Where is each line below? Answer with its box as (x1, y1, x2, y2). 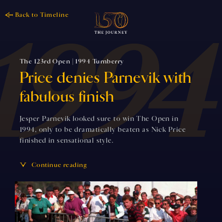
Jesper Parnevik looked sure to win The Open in (20, 114, 179, 123)
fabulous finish (20, 87, 115, 106)
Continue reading (32, 161, 87, 169)
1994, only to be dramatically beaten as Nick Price (20, 125, 186, 134)
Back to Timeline (15, 11, 69, 19)
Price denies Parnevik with (20, 68, 192, 87)
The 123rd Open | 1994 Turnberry (20, 57, 124, 65)
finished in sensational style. (20, 136, 114, 145)
